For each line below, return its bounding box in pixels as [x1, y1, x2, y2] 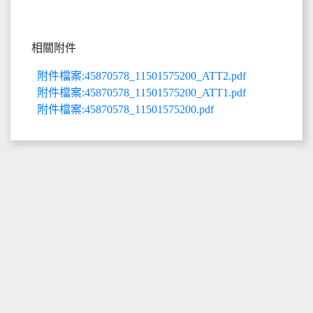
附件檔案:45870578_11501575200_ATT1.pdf [37, 87, 246, 99]
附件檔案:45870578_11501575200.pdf [37, 103, 214, 115]
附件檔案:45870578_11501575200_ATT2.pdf [37, 70, 246, 82]
